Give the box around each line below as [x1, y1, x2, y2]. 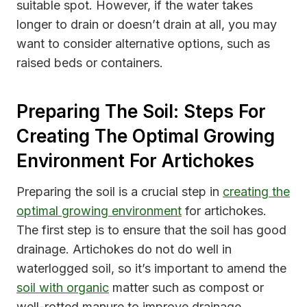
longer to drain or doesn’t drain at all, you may [16, 17, 277, 32]
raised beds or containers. [16, 56, 163, 71]
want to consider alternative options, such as [16, 36, 270, 51]
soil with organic [16, 280, 109, 295]
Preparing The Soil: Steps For [16, 101, 266, 123]
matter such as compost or [109, 280, 264, 295]
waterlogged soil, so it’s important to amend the [16, 261, 286, 276]
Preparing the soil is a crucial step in [16, 184, 223, 199]
